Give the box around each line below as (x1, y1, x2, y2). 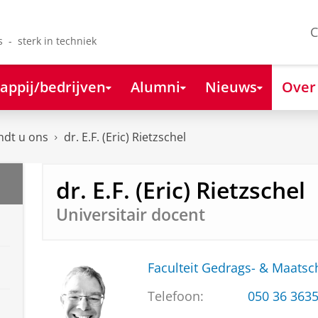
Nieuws (204, 76, 257, 97)
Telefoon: (147, 287, 204, 305)
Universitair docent (55, 203, 205, 226)
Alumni (130, 76, 180, 97)
